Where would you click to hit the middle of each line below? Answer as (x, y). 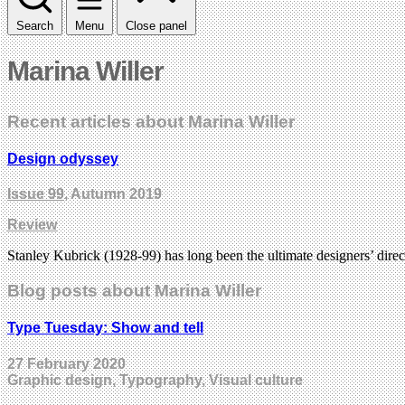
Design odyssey (63, 159)
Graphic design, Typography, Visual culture (155, 380)
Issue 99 (36, 194)
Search (35, 25)
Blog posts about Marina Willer (134, 291)
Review (32, 225)
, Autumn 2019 (113, 194)
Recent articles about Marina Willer (151, 121)
